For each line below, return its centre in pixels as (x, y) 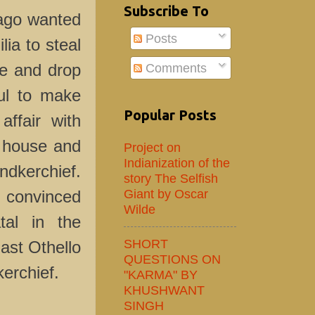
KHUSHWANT (164, 290)
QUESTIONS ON (172, 259)
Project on (152, 147)
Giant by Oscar (166, 194)
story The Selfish (171, 178)
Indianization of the (177, 163)
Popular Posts (170, 115)
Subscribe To (166, 11)
